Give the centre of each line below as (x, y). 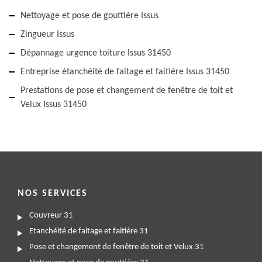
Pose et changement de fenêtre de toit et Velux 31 (117, 247)
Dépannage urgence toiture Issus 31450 (96, 54)
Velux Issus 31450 (54, 105)
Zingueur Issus (47, 35)
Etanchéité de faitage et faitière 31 (89, 232)
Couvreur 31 (51, 216)
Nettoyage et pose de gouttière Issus (89, 16)
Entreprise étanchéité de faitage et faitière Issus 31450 (125, 72)
